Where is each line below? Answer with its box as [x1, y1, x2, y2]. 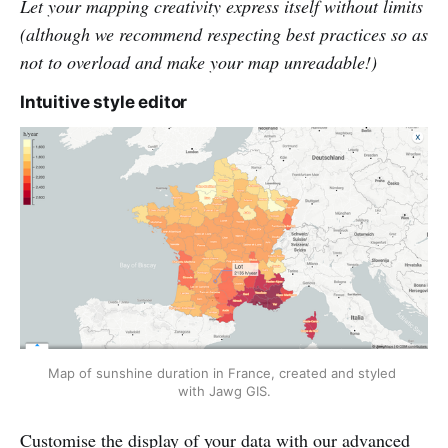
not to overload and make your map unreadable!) [20, 49, 377, 74]
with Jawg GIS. [177, 382, 271, 399]
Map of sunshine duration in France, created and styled [48, 364, 396, 381]
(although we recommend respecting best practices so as [20, 21, 428, 46]
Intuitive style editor [20, 91, 188, 112]
